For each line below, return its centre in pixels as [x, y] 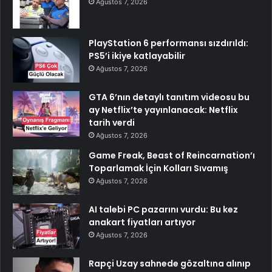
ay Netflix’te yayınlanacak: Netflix [163, 110]
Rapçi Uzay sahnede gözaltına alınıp [170, 263]
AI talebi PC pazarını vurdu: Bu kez [163, 209]
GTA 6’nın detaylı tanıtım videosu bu [169, 97]
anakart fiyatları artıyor [142, 222]
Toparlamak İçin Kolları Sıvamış [158, 168]
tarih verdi [112, 122]
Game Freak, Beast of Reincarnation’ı [172, 155]
